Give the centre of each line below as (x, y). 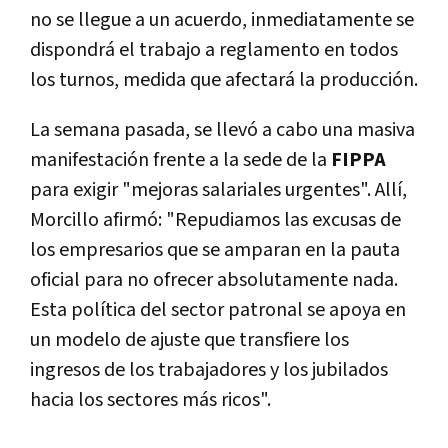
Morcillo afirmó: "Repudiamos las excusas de (215, 220)
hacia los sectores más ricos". (150, 400)
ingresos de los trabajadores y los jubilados (209, 370)
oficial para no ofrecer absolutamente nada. (214, 280)
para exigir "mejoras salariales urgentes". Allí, (218, 190)
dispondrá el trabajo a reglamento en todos (214, 50)
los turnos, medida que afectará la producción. (224, 80)
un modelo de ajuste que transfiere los (189, 340)
